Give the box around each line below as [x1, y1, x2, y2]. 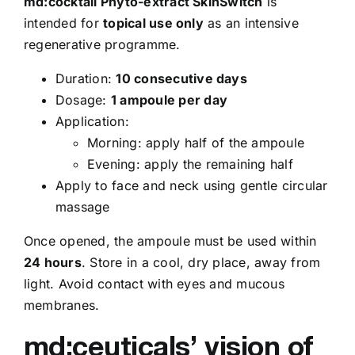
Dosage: [55, 91, 111, 108]
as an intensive [203, 14, 299, 31]
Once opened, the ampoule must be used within [24, 232, 317, 249]
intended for [24, 14, 104, 31]
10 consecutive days [116, 70, 247, 86]
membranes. [24, 296, 100, 313]
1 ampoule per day [110, 91, 228, 108]
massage [55, 198, 110, 215]
